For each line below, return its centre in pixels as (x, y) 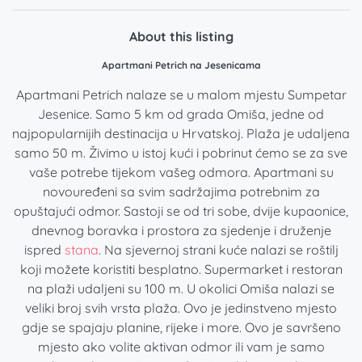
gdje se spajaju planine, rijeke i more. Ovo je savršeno (181, 328)
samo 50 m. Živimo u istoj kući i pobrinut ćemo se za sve (181, 153)
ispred (44, 250)
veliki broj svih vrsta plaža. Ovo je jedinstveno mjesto (181, 308)
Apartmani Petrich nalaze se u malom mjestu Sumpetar (181, 95)
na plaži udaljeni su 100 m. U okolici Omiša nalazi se (181, 289)
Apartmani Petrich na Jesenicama (181, 65)
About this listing (181, 37)
